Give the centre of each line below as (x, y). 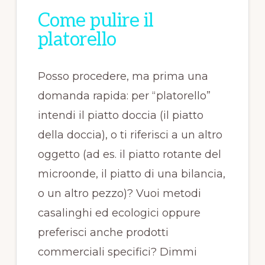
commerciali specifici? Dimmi (117, 252)
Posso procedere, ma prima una (123, 76)
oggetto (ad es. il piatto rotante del (129, 154)
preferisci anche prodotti (103, 232)
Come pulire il (96, 21)
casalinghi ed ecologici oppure (119, 213)
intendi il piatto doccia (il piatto (120, 115)
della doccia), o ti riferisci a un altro (130, 135)
